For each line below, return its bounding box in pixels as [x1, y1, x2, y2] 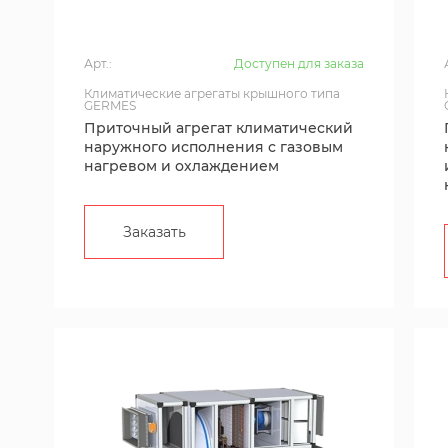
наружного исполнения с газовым [84, 138, 343, 156]
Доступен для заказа [234, 56, 364, 71]
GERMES [84, 98, 136, 113]
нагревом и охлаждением [84, 157, 279, 175]
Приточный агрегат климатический [84, 119, 353, 137]
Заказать [122, 223, 186, 241]
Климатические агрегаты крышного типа [84, 86, 340, 101]
